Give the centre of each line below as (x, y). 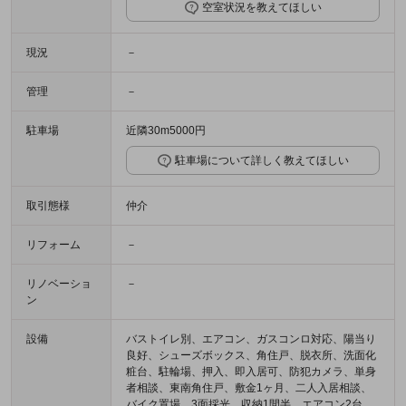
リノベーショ (59, 284)
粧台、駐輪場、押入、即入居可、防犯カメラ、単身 (251, 372)
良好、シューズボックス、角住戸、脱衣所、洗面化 (251, 356)
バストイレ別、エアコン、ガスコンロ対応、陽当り (251, 339)
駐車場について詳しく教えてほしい (261, 161)
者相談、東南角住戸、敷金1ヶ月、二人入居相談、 (249, 388)
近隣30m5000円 (166, 131)
